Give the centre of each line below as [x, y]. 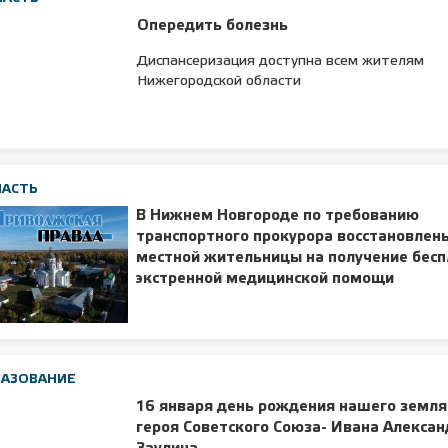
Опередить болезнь [213, 25]
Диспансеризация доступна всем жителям [281, 61]
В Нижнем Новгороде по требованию [278, 216]
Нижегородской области [219, 81]
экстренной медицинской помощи [265, 279]
